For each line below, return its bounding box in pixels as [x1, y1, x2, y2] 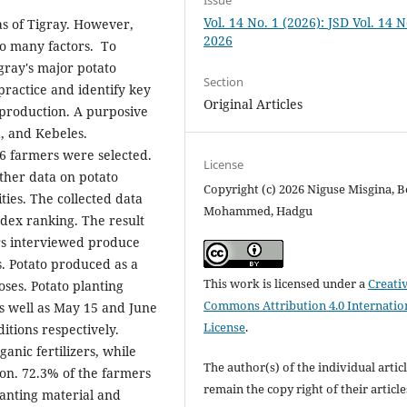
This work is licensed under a [203, 275, 369, 293]
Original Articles [203, 95, 303, 114]
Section [203, 74, 244, 91]
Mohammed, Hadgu [203, 203, 313, 220]
